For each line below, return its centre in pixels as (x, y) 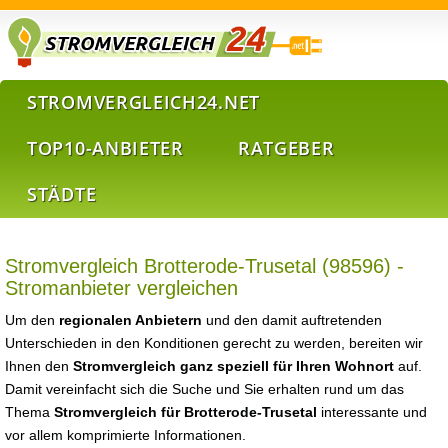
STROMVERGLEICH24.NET (143, 102)
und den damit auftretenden (292, 320)
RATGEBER (286, 148)
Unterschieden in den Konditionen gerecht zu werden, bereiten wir (214, 343)
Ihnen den (39, 366)
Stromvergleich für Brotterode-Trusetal (185, 412)
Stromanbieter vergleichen (121, 288)
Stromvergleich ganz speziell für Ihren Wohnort (233, 366)
